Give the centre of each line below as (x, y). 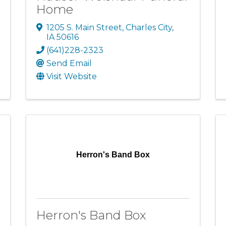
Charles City (149, 27)
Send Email (69, 63)
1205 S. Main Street (84, 27)
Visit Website (71, 76)
